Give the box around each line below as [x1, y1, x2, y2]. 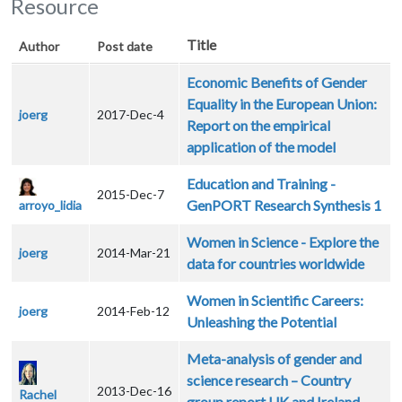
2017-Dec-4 [97, 107, 164, 123]
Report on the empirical [187, 117, 330, 135]
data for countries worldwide [187, 255, 364, 273]
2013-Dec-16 [97, 383, 171, 399]
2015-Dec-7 [97, 187, 164, 203]
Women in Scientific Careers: [187, 292, 363, 310]
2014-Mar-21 [97, 245, 170, 261]
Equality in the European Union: [187, 95, 377, 113]
